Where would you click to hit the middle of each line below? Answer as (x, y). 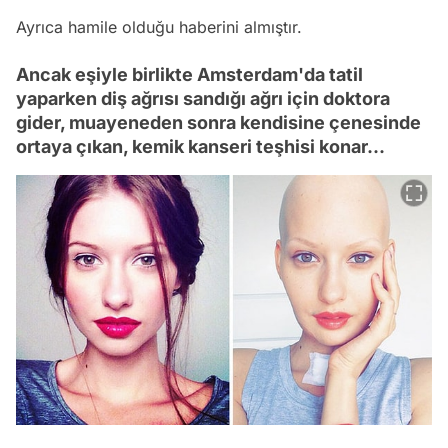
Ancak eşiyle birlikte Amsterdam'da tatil (189, 74)
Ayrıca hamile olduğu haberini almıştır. (159, 26)
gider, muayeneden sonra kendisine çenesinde (218, 122)
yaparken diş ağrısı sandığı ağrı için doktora (203, 98)
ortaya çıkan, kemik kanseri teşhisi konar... (200, 146)
